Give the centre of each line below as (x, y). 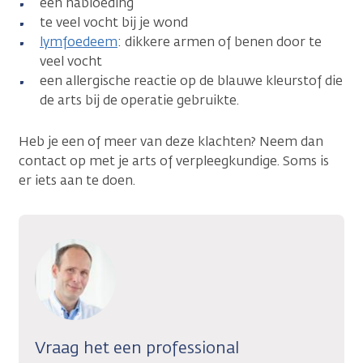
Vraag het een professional (137, 347)
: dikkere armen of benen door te (220, 41)
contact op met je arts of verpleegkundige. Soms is (174, 160)
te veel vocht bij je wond (114, 22)
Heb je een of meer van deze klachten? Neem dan (171, 141)
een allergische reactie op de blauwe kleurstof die (191, 80)
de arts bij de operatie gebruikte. (139, 100)
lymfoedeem (79, 41)
